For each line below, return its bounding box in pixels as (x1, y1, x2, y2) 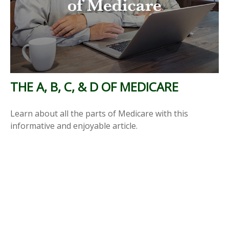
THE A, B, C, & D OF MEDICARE (10, 78, 178, 96)
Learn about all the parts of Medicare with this (10, 108, 188, 120)
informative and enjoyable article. (10, 120, 138, 132)
